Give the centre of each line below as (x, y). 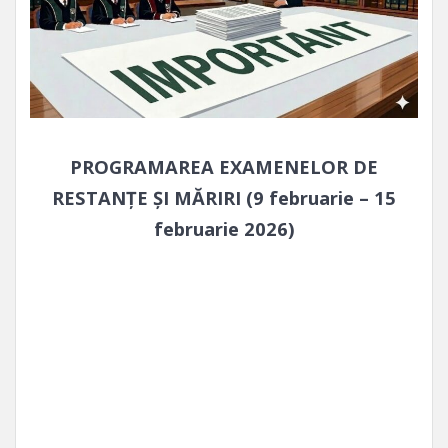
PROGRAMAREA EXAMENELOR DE (224, 166)
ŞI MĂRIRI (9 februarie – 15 (274, 197)
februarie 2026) (224, 228)
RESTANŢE (100, 197)
